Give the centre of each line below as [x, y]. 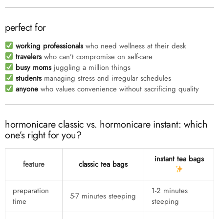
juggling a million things [91, 67]
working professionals [50, 46]
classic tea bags [103, 164]
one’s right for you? [43, 135]
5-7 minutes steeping [103, 196]
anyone [27, 89]
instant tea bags [179, 159]
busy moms [34, 67]
